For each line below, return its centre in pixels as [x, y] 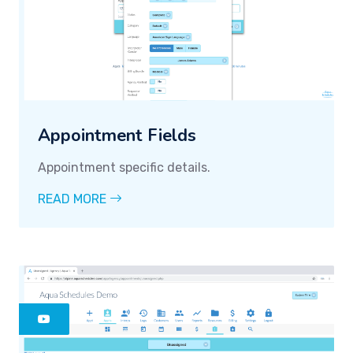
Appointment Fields [117, 136]
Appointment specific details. [124, 168]
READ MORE [74, 199]
